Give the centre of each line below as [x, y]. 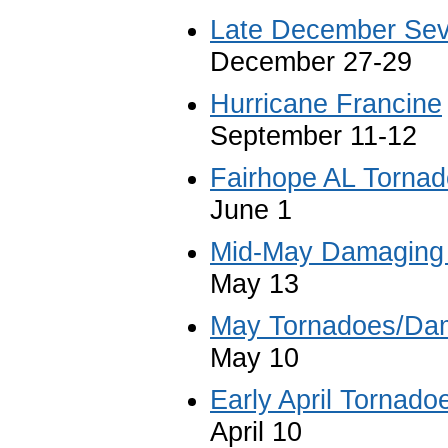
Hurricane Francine [326, 103]
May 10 [254, 357]
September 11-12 [313, 135]
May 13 [254, 283]
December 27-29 [311, 61]
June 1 [251, 209]
